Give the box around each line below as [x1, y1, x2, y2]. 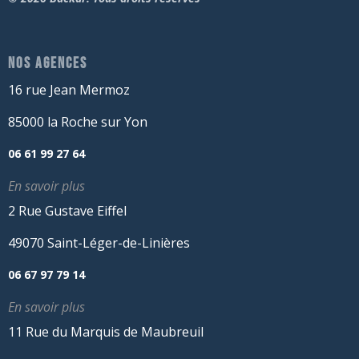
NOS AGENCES [8, 54, 87, 73]
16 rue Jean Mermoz [8, 80, 130, 99]
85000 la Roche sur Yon [8, 112, 147, 131]
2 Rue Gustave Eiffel [8, 201, 127, 220]
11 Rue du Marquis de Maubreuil [8, 322, 204, 341]
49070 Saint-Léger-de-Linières [8, 233, 190, 252]
